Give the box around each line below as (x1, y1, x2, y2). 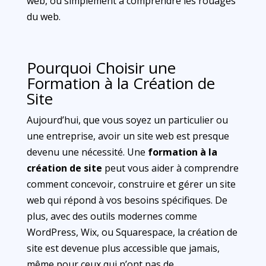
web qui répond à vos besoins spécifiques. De (26, 194, 227, 207)
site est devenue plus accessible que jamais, (26, 242, 220, 255)
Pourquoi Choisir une (26, 57, 176, 78)
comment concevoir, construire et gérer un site (26, 178, 236, 191)
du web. (26, 10, 61, 23)
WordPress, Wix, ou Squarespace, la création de (26, 226, 237, 239)
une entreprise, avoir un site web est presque (26, 129, 229, 142)
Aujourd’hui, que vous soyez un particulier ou (26, 113, 228, 126)
